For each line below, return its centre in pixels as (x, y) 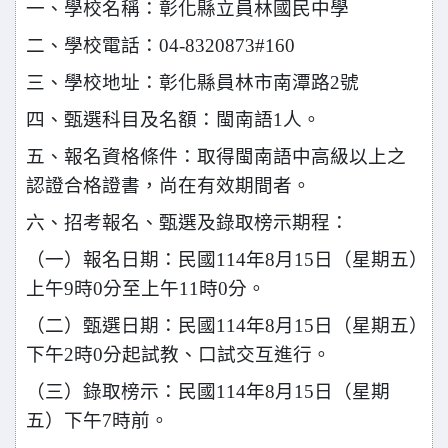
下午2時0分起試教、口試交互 (150, 354)
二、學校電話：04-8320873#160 (160, 45)
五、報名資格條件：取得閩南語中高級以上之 (216, 156)
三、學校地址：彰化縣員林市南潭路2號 (192, 82)
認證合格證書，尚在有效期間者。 (168, 185)
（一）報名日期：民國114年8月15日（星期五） (227, 259)
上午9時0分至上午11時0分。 (146, 288)
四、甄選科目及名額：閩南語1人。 (173, 119)
